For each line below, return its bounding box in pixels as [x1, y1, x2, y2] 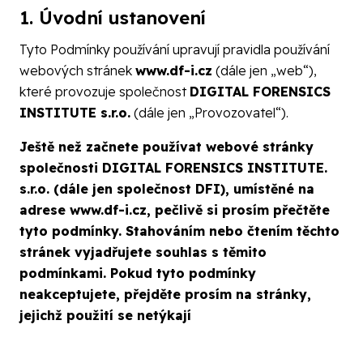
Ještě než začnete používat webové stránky [19, 139, 314, 156]
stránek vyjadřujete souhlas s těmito [19, 244, 267, 261]
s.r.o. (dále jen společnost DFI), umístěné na [19, 181, 314, 198]
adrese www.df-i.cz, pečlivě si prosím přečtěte [19, 202, 330, 219]
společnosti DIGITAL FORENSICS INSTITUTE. [19, 160, 327, 177]
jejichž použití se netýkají [19, 307, 191, 324]
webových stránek [19, 62, 135, 79]
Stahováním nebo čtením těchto [126, 223, 340, 240]
